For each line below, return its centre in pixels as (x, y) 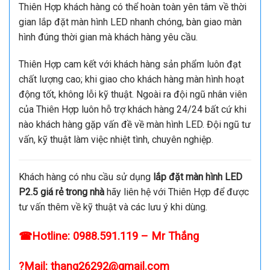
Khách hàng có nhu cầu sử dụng (86, 177)
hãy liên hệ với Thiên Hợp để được (177, 192)
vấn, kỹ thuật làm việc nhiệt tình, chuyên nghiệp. (116, 140)
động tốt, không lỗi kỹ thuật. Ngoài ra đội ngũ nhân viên (133, 95)
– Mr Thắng (168, 236)
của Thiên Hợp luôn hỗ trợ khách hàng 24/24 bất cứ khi (133, 110)
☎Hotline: (46, 236)
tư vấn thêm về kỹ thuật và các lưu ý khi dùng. (113, 207)
